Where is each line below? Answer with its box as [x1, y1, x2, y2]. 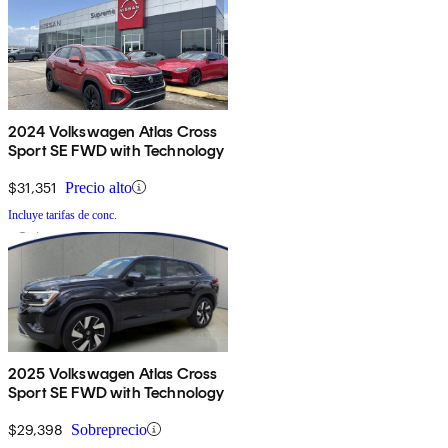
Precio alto [65, 178, 132, 196]
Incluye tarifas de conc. [8, 207, 117, 222]
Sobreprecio [71, 420, 147, 438]
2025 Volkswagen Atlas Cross [8, 363, 218, 383]
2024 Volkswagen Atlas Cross [8, 121, 218, 141]
